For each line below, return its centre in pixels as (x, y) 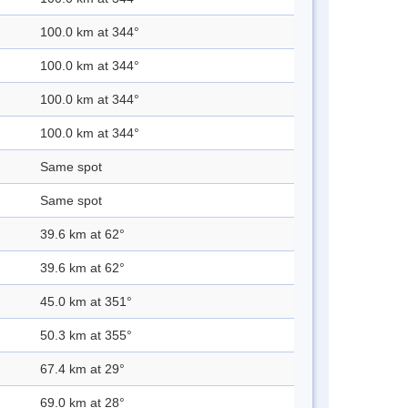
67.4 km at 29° (82, 369)
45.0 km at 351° (86, 302)
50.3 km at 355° (86, 336)
